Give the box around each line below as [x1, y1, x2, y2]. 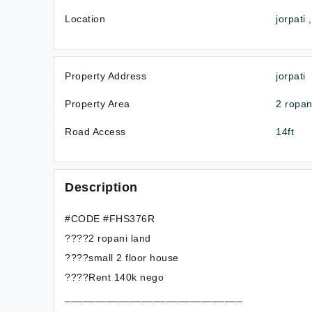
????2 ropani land [65, 233, 151, 244]
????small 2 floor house [65, 252, 179, 263]
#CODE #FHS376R [65, 213, 155, 224]
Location [65, 13, 105, 24]
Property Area [65, 98, 130, 109]
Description [65, 180, 138, 194]
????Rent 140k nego [65, 272, 164, 283]
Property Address [65, 70, 146, 81]
